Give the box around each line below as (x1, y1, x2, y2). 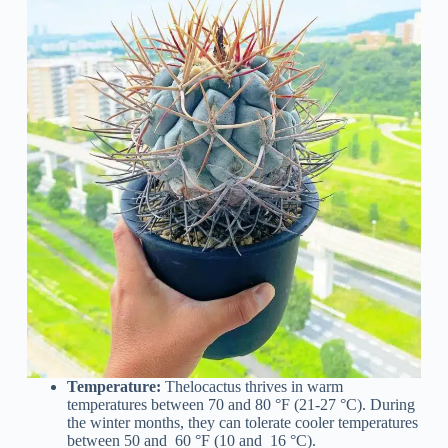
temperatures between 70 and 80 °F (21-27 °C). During (66, 395, 415, 413)
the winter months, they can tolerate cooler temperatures (66, 413, 418, 431)
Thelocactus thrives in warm (164, 377, 343, 395)
